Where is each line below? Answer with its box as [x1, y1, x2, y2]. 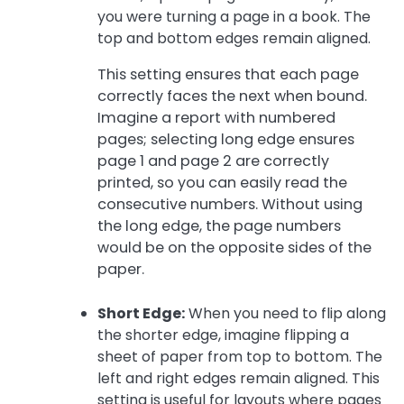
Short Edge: [97, 302, 185, 324]
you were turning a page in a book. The [97, 6, 371, 28]
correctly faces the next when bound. [97, 86, 367, 107]
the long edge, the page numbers [97, 216, 341, 237]
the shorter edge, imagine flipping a [97, 324, 349, 345]
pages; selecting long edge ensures [97, 129, 354, 151]
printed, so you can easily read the [97, 172, 347, 194]
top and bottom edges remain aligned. [97, 28, 371, 50]
